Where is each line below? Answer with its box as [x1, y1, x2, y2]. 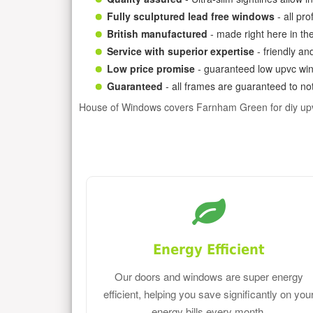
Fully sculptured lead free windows [107, 8, 275, 23]
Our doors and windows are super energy [115, 269, 304, 284]
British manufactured [107, 26, 208, 41]
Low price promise [107, 61, 195, 75]
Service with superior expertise [107, 43, 254, 58]
